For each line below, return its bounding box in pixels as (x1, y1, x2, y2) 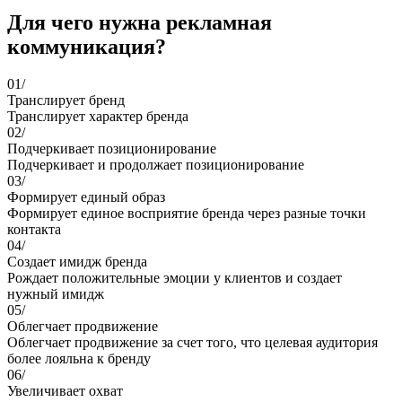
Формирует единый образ (7, 189, 165, 205)
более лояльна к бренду (7, 351, 151, 367)
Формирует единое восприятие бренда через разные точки (7, 205, 366, 222)
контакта (7, 222, 61, 238)
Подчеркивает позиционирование (7, 141, 216, 157)
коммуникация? (7, 34, 166, 58)
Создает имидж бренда (7, 254, 147, 270)
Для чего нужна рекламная (7, 10, 272, 34)
